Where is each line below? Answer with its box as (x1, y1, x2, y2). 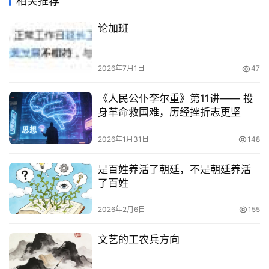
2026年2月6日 (97, 204, 145, 214)
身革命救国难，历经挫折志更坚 (97, 106, 241, 119)
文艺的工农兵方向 (97, 233, 180, 246)
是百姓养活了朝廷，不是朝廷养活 (97, 163, 251, 175)
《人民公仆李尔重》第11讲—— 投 (97, 92, 253, 105)
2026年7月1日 (97, 64, 145, 73)
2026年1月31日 (97, 134, 149, 144)
